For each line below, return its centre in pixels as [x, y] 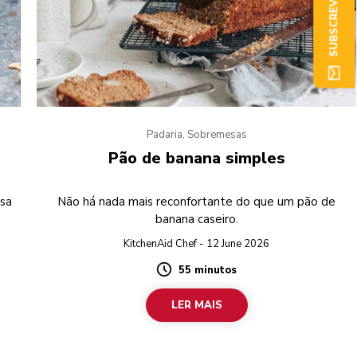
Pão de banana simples [196, 159]
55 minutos [208, 271]
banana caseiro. [196, 220]
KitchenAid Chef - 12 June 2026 [197, 244]
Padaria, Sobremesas [196, 135]
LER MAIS [196, 306]
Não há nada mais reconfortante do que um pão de [197, 202]
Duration [182, 277]
